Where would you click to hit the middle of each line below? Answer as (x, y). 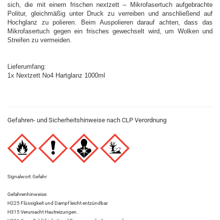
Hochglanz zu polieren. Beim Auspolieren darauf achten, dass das (110, 22)
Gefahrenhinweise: (27, 194)
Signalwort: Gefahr (27, 177)
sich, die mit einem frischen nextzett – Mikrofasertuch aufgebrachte (110, 5)
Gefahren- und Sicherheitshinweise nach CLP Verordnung (87, 120)
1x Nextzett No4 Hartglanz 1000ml (56, 75)
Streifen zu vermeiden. (40, 40)
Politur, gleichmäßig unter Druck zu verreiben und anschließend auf (110, 14)
